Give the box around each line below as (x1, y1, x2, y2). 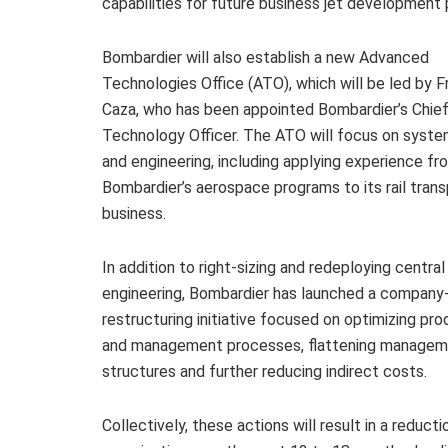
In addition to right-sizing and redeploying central (102, 257, 445, 277)
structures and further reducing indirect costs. (102, 361, 427, 381)
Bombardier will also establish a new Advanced (102, 47, 429, 67)
